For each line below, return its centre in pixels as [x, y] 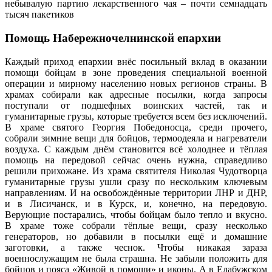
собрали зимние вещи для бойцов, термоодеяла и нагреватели [136, 138]
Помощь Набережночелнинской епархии [113, 38]
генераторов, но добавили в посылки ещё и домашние [136, 236]
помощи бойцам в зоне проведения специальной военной [136, 72]
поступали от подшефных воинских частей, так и [136, 105]
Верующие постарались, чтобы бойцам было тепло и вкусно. [136, 214]
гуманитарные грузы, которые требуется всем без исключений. [136, 116]
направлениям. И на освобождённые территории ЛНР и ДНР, [136, 192]
